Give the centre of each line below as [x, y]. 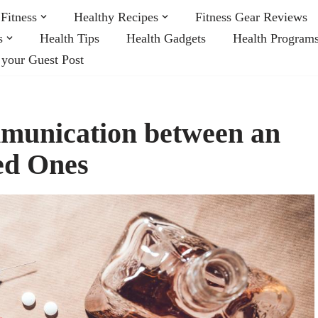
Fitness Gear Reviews [251, 17]
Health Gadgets [166, 38]
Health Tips [70, 38]
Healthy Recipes [116, 17]
